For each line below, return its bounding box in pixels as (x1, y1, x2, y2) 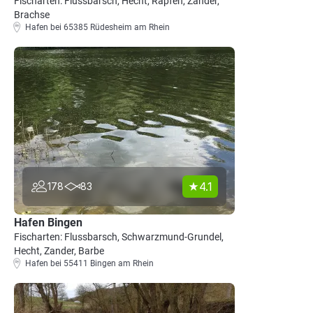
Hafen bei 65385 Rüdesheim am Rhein (25, 22, 170, 32)
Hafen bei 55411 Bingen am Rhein (25, 259, 154, 268)
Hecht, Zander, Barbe (14, 245, 104, 256)
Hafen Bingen (14, 216, 82, 229)
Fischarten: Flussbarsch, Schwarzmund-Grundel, (14, 231, 224, 242)
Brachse (14, 9, 50, 20)
